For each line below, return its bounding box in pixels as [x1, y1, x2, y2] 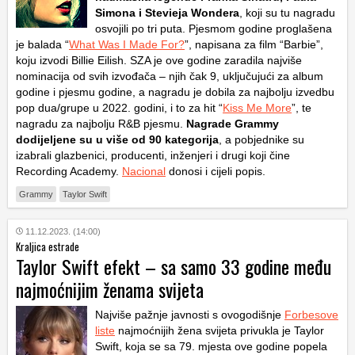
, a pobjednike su [219, 132, 304, 146]
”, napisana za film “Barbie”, [185, 37, 323, 51]
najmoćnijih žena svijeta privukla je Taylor [115, 323, 324, 337]
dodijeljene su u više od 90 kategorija [16, 132, 219, 146]
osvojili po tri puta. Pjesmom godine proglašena [95, 21, 332, 35]
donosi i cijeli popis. [166, 164, 265, 177]
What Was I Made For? [69, 37, 185, 51]
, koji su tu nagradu [239, 6, 335, 19]
